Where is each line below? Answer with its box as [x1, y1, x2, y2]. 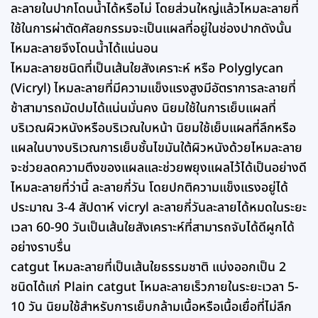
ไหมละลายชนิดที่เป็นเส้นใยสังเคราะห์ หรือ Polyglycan [11, 59, 283, 79]
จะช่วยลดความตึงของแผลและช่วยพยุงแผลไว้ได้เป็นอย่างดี [11, 158, 307, 178]
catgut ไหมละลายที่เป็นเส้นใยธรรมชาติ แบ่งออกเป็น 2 [11, 258, 286, 278]
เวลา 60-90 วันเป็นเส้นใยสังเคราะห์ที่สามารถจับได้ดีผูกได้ [11, 218, 295, 238]
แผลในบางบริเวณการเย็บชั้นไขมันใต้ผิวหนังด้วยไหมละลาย [11, 138, 302, 158]
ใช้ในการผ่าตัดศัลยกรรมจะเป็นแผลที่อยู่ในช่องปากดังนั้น [11, 19, 292, 39]
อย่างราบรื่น [11, 238, 71, 258]
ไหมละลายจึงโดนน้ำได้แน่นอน [11, 39, 158, 59]
